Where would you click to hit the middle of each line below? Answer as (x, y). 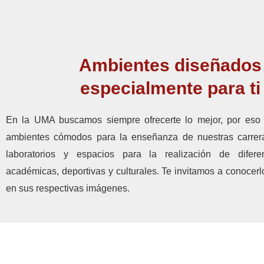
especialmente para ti (171, 88)
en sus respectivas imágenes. (68, 189)
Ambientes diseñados (171, 65)
